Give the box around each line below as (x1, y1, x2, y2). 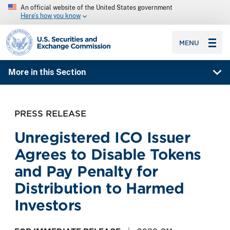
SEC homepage (6, 28, 65, 38)
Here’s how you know (21, 12, 81, 20)
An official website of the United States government (21, 4, 172, 11)
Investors (14, 196, 82, 214)
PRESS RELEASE (14, 108, 86, 119)
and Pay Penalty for (14, 162, 158, 180)
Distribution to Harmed (14, 179, 184, 197)
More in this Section (8, 67, 86, 78)
